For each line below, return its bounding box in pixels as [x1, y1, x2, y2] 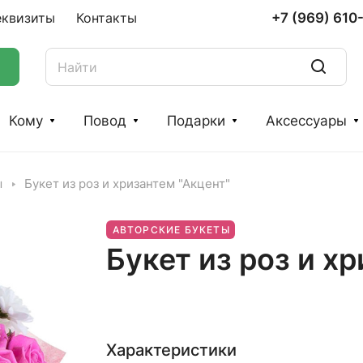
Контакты [76, 10, 137, 26]
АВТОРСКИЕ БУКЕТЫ [112, 224, 230, 236]
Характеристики [105, 340, 237, 360]
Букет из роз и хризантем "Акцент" [24, 177, 230, 191]
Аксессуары [266, 113, 347, 129]
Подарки [167, 113, 225, 129]
